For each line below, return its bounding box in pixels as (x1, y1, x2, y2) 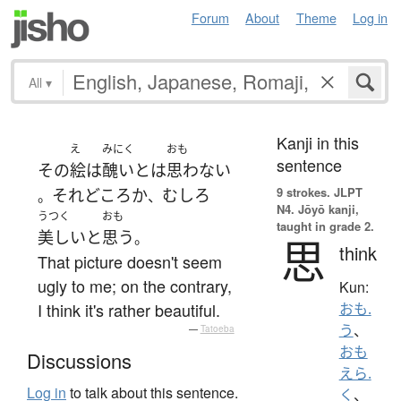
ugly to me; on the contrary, (38, 273, 232, 297)
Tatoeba (200, 321, 235, 335)
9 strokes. (276, 183, 330, 200)
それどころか (52, 183, 148, 206)
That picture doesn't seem (38, 249, 222, 273)
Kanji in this (276, 130, 359, 154)
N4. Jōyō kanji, (276, 200, 359, 218)
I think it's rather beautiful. (38, 297, 220, 321)
